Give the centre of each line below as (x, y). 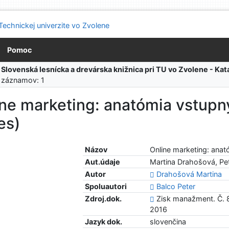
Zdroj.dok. (104, 199)
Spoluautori (106, 187)
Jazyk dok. (104, 222)
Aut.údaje (103, 162)
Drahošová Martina (189, 174)
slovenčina (168, 222)
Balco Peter (176, 187)
